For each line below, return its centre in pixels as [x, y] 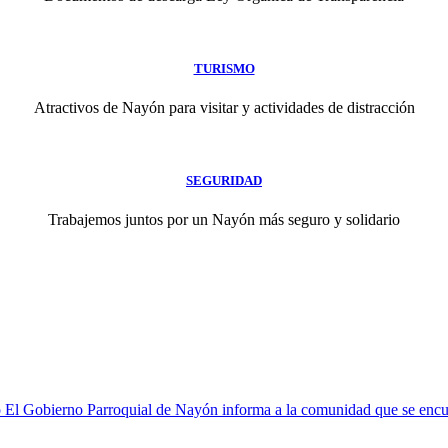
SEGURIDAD [224, 181]
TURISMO [224, 68]
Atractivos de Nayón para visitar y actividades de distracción [224, 107]
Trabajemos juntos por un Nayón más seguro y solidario [224, 220]
